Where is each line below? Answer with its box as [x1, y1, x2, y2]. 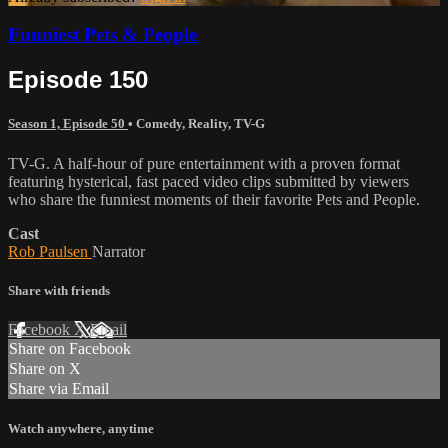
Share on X [9, 360, 81, 377]
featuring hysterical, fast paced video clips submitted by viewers [8, 172, 409, 190]
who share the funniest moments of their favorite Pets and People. [8, 190, 420, 208]
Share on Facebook [9, 340, 131, 357]
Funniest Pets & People [8, 24, 197, 46]
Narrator [92, 242, 145, 260]
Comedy [136, 116, 182, 132]
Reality [188, 116, 228, 132]
